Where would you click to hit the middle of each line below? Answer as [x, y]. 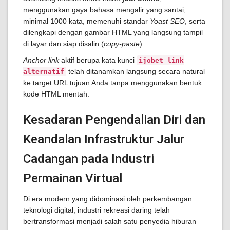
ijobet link [161, 60]
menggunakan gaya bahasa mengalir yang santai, [104, 10]
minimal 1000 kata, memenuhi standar [87, 21]
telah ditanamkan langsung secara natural [136, 71]
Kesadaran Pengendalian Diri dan [114, 120]
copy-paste [122, 44]
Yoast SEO [167, 21]
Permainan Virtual [73, 178]
